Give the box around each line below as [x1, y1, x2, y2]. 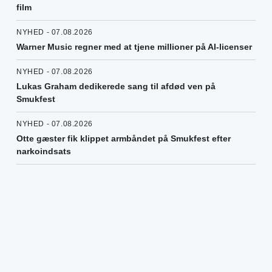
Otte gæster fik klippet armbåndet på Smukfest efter [16, 134, 231, 144]
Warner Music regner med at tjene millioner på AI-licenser [16, 42, 252, 52]
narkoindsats [16, 146, 71, 157]
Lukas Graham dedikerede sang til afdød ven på [16, 81, 216, 92]
